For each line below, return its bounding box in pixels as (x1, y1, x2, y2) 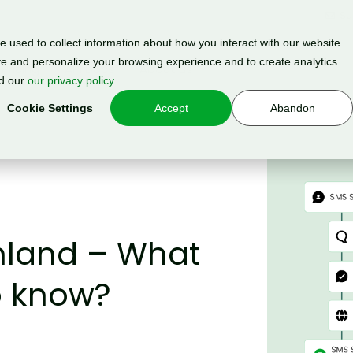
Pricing (2, 61, 39, 77)
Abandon (269, 102, 315, 115)
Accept (154, 102, 188, 115)
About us (139, 61, 192, 77)
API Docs (65, 61, 114, 77)
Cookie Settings (6, 102, 93, 115)
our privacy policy (28, 74, 113, 87)
